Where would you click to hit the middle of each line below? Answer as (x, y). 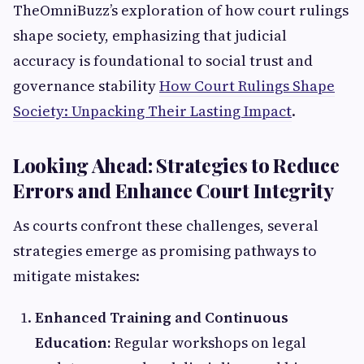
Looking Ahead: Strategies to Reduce (176, 165)
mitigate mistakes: (76, 276)
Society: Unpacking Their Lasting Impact (152, 111)
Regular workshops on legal (209, 342)
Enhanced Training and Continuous (162, 317)
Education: (73, 342)
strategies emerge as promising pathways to (165, 251)
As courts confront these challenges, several (166, 225)
